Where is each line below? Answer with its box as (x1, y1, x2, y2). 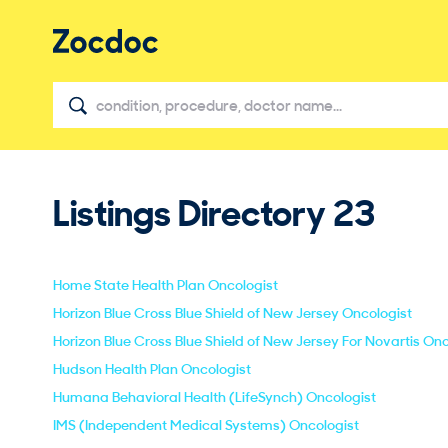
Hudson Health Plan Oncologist (53, 360, 251, 378)
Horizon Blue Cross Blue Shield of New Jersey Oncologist (53, 304, 412, 322)
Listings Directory (53, 190, 333, 235)
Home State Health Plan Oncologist (53, 276, 278, 294)
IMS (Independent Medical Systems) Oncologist (53, 416, 359, 434)
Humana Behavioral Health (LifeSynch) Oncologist (53, 388, 376, 406)
